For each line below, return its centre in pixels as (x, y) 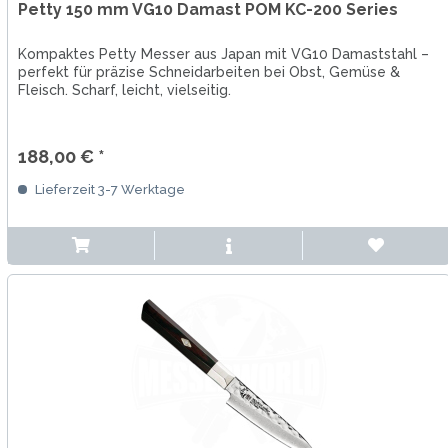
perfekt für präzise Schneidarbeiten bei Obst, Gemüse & (208, 72)
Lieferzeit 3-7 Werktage (108, 190)
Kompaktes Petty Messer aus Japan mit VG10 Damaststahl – (223, 54)
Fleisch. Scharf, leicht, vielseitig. (124, 90)
